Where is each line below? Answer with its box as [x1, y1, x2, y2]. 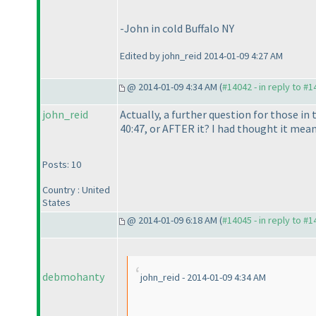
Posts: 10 [42, 158, 81, 171]
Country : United [42, 183, 110, 197]
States [42, 196, 71, 209]
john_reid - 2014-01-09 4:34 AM [140, 271, 266, 284]
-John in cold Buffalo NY [120, 21, 234, 36]
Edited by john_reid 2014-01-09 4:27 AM [120, 49, 283, 63]
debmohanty [42, 269, 104, 284]
